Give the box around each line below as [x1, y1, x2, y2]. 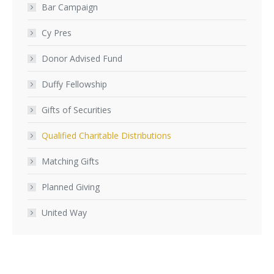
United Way [42, 207, 87, 218]
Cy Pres [42, 27, 72, 39]
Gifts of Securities [42, 104, 111, 116]
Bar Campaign [42, 1, 98, 13]
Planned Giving [42, 181, 100, 193]
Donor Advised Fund [42, 53, 122, 64]
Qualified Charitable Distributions [42, 130, 171, 141]
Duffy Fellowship [42, 78, 107, 90]
